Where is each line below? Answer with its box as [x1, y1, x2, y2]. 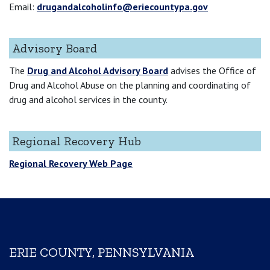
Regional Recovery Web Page [9, 157, 133, 169]
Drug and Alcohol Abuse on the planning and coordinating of [9, 78, 251, 91]
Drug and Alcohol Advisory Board [27, 64, 168, 77]
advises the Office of [168, 64, 256, 77]
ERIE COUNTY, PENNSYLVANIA [9, 244, 194, 260]
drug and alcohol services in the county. [9, 93, 168, 105]
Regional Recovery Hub [12, 133, 141, 148]
